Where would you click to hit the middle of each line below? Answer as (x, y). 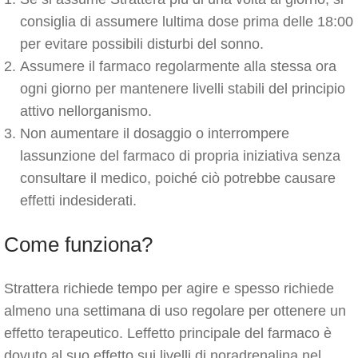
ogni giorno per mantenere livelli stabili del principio (183, 89)
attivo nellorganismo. (86, 111)
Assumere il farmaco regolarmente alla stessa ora (178, 66)
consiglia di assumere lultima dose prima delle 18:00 (187, 22)
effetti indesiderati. (78, 201)
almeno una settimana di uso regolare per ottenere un (175, 311)
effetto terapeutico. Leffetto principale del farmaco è (168, 333)
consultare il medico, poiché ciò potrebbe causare (178, 178)
